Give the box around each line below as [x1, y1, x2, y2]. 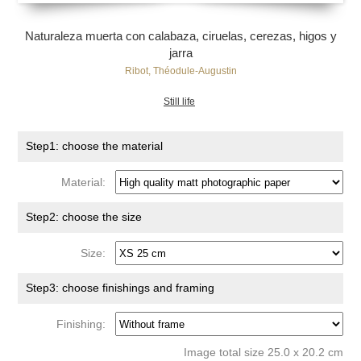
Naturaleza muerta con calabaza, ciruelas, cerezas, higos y [24, 29, 337, 43]
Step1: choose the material [26, 139, 164, 152]
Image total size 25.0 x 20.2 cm [183, 346, 343, 359]
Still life [164, 96, 195, 107]
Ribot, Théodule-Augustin [124, 65, 237, 77]
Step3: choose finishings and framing [26, 281, 215, 294]
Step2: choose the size [26, 210, 143, 223]
